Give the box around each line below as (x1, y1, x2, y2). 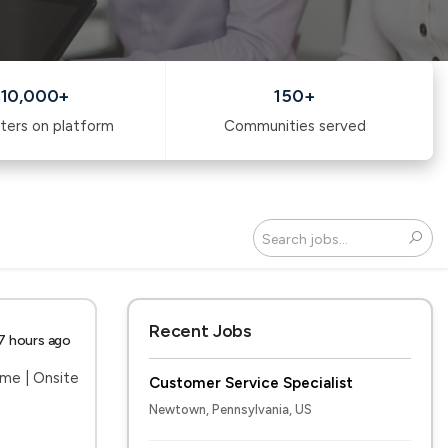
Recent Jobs (149, 320, 252, 341)
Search (67, 269, 111, 284)
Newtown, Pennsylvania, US (149, 402, 312, 417)
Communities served (223, 117, 366, 135)
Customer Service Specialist (149, 374, 353, 392)
